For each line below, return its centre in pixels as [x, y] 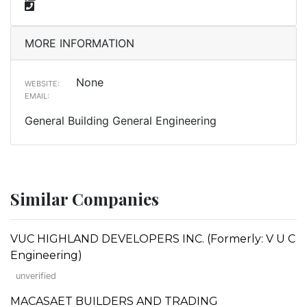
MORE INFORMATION [79, 43]
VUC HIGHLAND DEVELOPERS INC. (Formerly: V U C [153, 238]
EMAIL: [37, 96]
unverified [36, 275]
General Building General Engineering [121, 120]
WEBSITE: [42, 83]
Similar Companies [85, 198]
